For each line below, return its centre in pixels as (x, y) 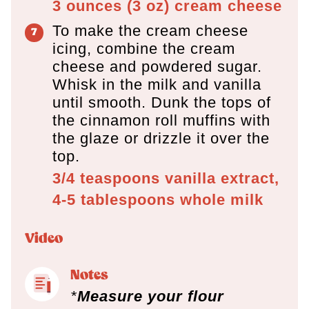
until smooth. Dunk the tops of (162, 102)
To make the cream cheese (150, 30)
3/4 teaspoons (106, 178)
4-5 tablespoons (114, 199)
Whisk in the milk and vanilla (157, 84)
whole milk (222, 199)
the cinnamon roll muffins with (161, 120)
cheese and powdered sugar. (157, 66)
